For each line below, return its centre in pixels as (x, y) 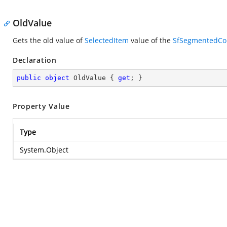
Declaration (35, 60)
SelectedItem (107, 40)
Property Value (41, 106)
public (29, 78)
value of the (151, 40)
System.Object (44, 150)
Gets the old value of (49, 40)
